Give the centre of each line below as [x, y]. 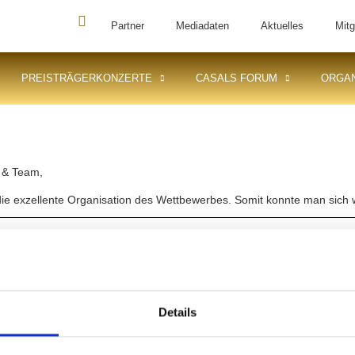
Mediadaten [203, 26]
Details [177, 312]
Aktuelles [282, 26]
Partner [128, 26]
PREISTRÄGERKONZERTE [87, 78]
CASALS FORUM [237, 78]
